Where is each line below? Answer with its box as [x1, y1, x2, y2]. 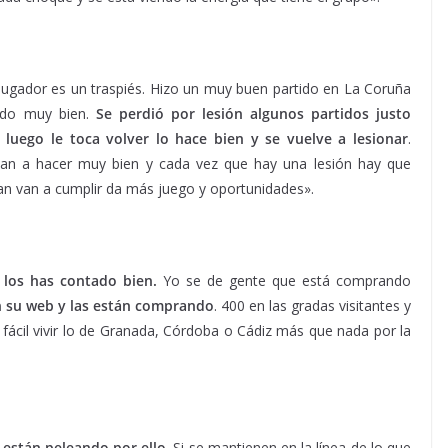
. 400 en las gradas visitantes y [214, 296, 411, 315]
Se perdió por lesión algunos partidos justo [95, 104, 412, 123]
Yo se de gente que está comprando [157, 271, 412, 290]
